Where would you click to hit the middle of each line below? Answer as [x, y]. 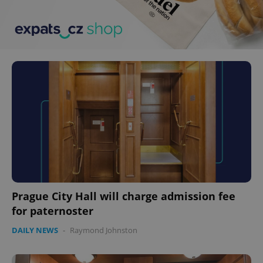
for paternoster [53, 211]
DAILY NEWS [35, 230]
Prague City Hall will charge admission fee [124, 196]
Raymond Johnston [104, 230]
